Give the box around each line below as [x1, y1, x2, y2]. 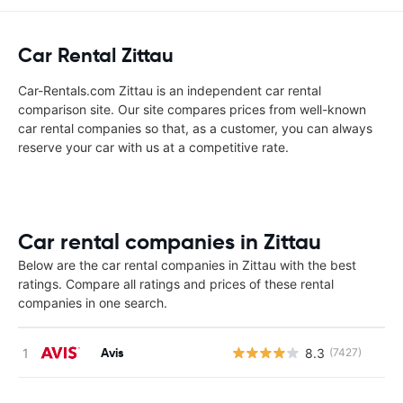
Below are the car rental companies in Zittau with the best [18, 257, 356, 273]
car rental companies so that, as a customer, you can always [18, 121, 372, 136]
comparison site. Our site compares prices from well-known [18, 102, 366, 117]
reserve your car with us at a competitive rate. [18, 139, 289, 155]
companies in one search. [18, 295, 167, 310]
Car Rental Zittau [18, 43, 174, 67]
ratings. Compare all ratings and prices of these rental [18, 276, 334, 291]
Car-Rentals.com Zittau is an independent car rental [18, 83, 321, 98]
